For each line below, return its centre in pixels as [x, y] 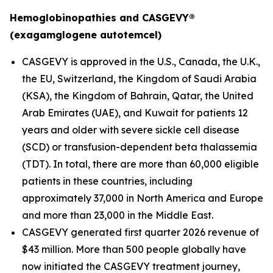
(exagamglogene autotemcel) [86, 35]
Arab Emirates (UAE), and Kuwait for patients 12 [135, 113]
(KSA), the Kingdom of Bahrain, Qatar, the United [138, 96]
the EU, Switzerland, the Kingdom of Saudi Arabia [139, 79]
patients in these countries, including [107, 181]
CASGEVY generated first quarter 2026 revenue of [140, 232]
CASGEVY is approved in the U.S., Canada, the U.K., [141, 62]
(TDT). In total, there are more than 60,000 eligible [140, 164]
